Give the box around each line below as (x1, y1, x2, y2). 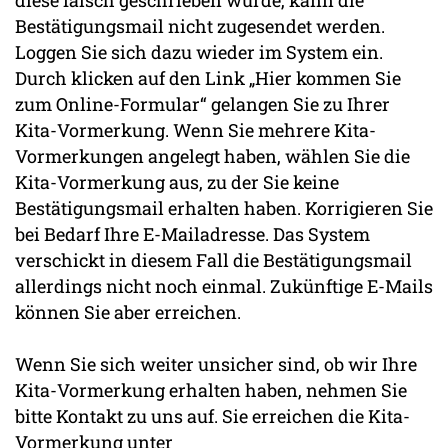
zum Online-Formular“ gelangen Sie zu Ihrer (15, 92, 390, 117)
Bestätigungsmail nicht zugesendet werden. (15, 14, 385, 39)
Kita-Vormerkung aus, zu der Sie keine (15, 170, 339, 195)
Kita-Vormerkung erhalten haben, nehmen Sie (15, 378, 407, 403)
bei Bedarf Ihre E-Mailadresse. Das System (15, 222, 370, 247)
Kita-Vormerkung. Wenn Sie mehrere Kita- (15, 118, 376, 143)
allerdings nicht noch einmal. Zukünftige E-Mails (15, 274, 433, 299)
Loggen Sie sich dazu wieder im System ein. (15, 40, 383, 65)
